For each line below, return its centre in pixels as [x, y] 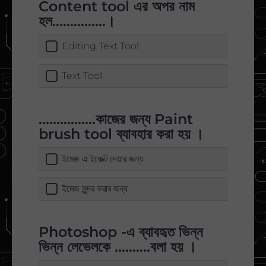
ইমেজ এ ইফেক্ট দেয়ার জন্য [102, 159]
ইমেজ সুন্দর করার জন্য [95, 189]
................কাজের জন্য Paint [116, 119]
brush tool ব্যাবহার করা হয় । [121, 134]
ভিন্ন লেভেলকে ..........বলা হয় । [118, 247]
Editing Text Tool [100, 46]
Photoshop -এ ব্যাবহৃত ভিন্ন [121, 232]
